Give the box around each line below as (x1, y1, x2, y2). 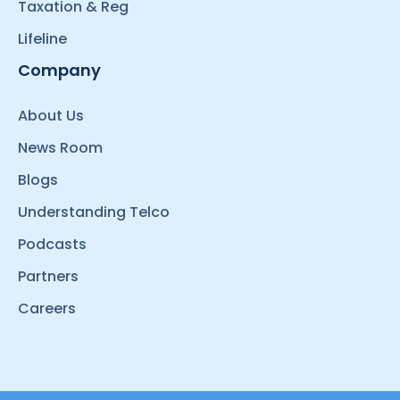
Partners (18, 265, 79, 287)
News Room (18, 137, 103, 158)
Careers (18, 297, 76, 319)
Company (18, 58, 101, 81)
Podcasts (18, 233, 87, 254)
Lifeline (18, 28, 67, 49)
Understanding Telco (18, 201, 170, 222)
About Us (18, 104, 84, 126)
